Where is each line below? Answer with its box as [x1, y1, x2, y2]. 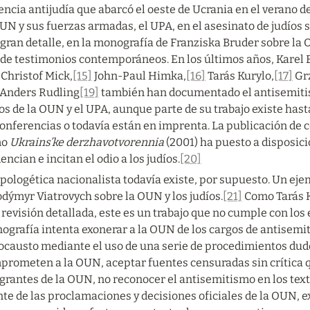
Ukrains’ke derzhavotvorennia [10, 136, 164, 149]
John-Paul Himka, [92, 69, 186, 82]
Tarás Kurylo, [206, 69, 274, 82]
